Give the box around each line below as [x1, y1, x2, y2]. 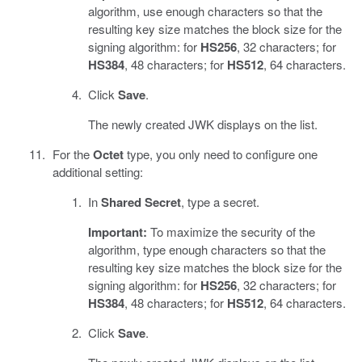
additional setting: [52, 163, 143, 181]
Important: [88, 223, 147, 242]
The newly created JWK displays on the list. [88, 116, 318, 133]
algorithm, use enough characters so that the [88, 2, 322, 20]
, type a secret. [181, 193, 259, 211]
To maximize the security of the [147, 223, 315, 241]
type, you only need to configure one [123, 145, 318, 163]
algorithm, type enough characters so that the [88, 241, 326, 259]
